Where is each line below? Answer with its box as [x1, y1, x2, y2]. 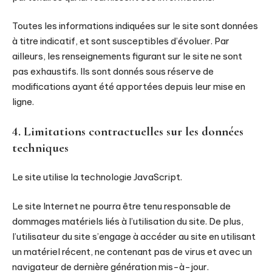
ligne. [12, 96, 34, 107]
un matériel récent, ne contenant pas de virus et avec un [12, 245, 252, 257]
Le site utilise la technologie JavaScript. [12, 171, 182, 183]
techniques [12, 140, 69, 155]
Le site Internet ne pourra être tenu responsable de [12, 200, 231, 212]
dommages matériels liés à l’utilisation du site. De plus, [12, 215, 243, 227]
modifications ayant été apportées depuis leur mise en [12, 81, 245, 92]
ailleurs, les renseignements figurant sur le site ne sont [12, 50, 242, 62]
